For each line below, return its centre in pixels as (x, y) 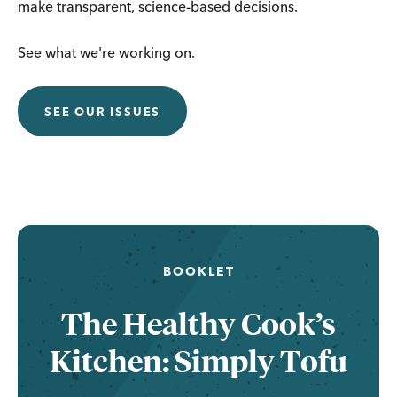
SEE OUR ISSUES (103, 111)
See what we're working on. (106, 52)
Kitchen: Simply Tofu (198, 359)
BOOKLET (198, 271)
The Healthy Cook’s (198, 322)
